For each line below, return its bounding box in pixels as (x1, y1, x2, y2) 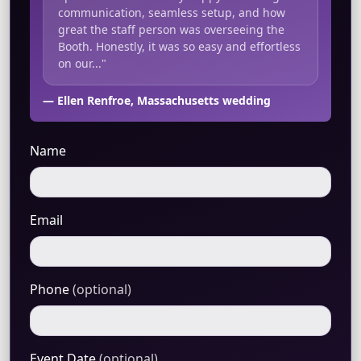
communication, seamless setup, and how (57, 5, 285, 20)
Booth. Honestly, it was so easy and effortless (57, 39, 301, 54)
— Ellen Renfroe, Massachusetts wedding (43, 93, 271, 108)
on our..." (57, 56, 106, 71)
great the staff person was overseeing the (57, 22, 284, 37)
